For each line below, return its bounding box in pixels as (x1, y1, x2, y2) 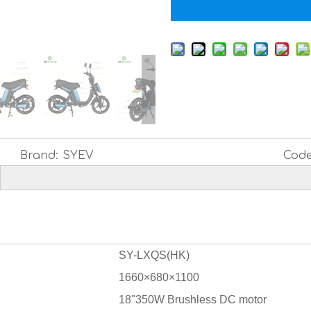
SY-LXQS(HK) (119, 249, 190, 261)
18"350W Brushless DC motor (119, 294, 267, 305)
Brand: (19, 149, 58, 162)
